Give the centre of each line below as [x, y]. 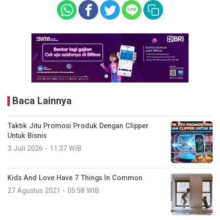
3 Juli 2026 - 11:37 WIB [44, 148]
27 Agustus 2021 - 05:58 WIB [53, 191]
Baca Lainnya [42, 101]
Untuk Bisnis [27, 136]
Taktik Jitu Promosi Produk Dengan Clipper [78, 126]
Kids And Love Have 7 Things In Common [75, 178]
